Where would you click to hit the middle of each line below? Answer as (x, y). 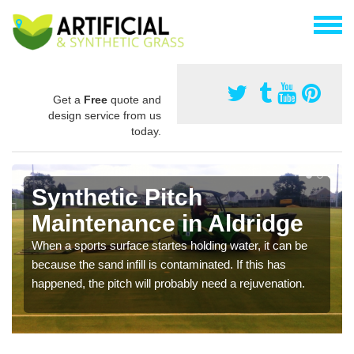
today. (146, 131)
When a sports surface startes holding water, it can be (169, 245)
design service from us (105, 115)
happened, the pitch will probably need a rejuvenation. (168, 283)
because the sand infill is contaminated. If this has (159, 264)
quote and (134, 99)
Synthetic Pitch (117, 197)
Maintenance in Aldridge (168, 223)
